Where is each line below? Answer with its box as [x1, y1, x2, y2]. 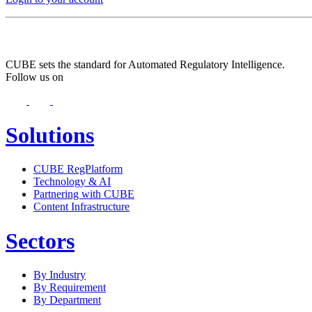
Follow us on [6, 71, 63, 84]
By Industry [33, 268, 86, 281]
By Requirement [33, 281, 106, 293]
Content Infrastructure [33, 201, 130, 213]
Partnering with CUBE [33, 188, 134, 201]
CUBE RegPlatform [33, 163, 123, 175]
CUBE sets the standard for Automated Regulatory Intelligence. [6, 58, 285, 71]
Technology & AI [33, 175, 111, 188]
